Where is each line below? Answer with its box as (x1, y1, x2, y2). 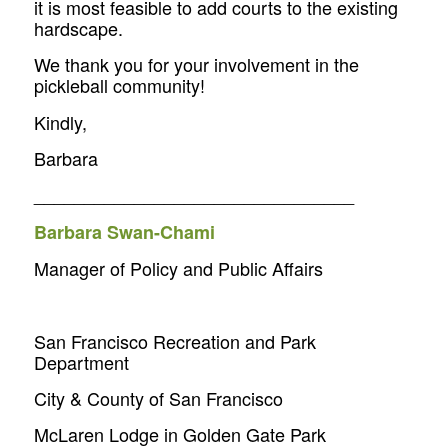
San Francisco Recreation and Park (33, 327, 316, 354)
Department (33, 348, 129, 375)
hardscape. (33, 15, 123, 42)
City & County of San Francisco (33, 384, 283, 411)
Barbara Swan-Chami (33, 218, 215, 245)
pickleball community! (33, 72, 205, 99)
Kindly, (33, 108, 87, 135)
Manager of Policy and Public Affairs (33, 254, 323, 281)
